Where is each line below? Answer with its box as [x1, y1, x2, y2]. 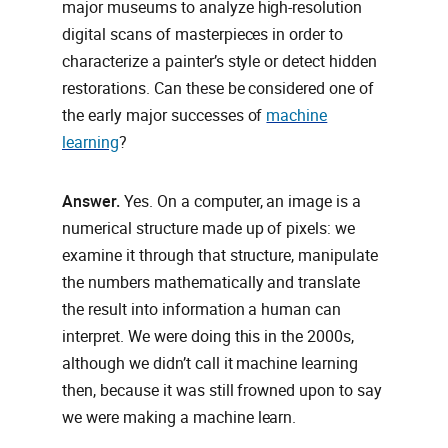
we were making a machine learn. [62, 408, 297, 428]
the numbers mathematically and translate [62, 273, 361, 293]
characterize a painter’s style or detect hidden [62, 52, 378, 72]
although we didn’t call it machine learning [62, 354, 359, 374]
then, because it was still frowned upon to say [62, 381, 383, 401]
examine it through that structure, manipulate [62, 246, 379, 266]
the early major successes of [62, 106, 263, 126]
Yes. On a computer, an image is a [123, 192, 362, 212]
